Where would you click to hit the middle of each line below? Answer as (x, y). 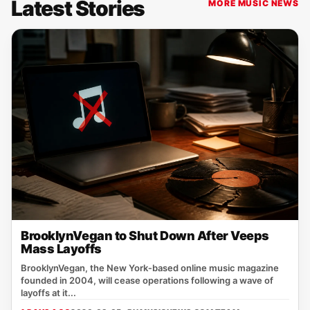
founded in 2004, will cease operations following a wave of (147, 280)
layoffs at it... (48, 293)
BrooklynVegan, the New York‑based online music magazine (150, 268)
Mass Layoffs (61, 249)
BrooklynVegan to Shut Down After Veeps (145, 236)
